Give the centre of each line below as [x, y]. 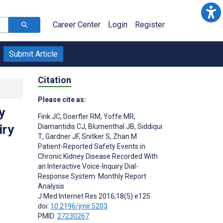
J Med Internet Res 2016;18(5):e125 [94, 196]
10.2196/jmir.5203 [79, 206]
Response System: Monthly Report [92, 176]
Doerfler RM [81, 116]
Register [150, 25]
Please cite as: [62, 99]
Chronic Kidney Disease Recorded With [98, 156]
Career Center [77, 25]
